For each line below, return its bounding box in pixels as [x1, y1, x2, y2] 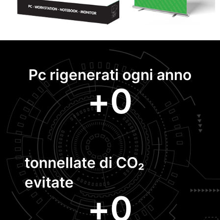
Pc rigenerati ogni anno [28, 66, 192, 83]
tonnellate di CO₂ [25, 154, 144, 171]
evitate [25, 173, 74, 191]
